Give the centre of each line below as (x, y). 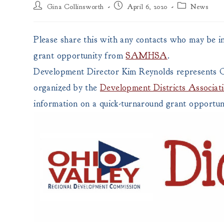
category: (191, 15)
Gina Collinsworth (75, 7)
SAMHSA (146, 56)
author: (44, 15)
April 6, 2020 (147, 7)
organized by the (67, 88)
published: (128, 15)
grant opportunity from (80, 56)
